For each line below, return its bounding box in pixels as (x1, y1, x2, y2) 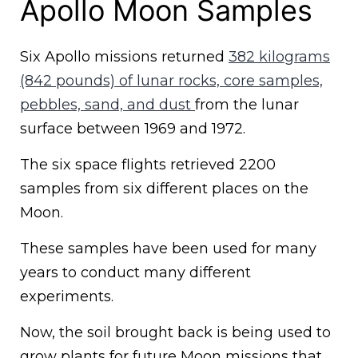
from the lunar (195, 95, 299, 113)
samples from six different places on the (20, 179, 308, 197)
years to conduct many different (20, 263, 251, 281)
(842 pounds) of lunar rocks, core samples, (20, 71, 323, 89)
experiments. (20, 287, 113, 305)
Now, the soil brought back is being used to (20, 323, 331, 341)
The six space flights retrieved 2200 (20, 155, 276, 173)
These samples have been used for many (20, 239, 316, 257)
